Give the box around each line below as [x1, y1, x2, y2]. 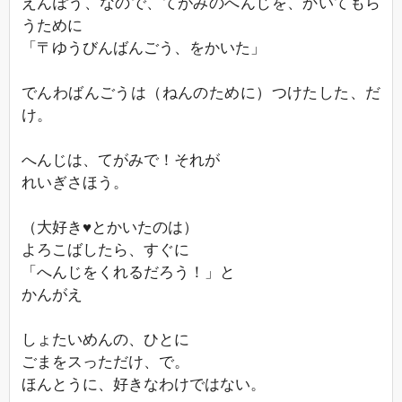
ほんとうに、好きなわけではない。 [22, 375, 266, 393]
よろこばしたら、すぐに [22, 240, 189, 258]
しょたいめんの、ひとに [22, 330, 189, 348]
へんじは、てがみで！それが [22, 151, 220, 169]
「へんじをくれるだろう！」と [22, 263, 235, 281]
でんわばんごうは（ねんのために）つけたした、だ [22, 83, 380, 101]
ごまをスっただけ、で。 [22, 353, 189, 371]
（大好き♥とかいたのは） [22, 218, 198, 236]
